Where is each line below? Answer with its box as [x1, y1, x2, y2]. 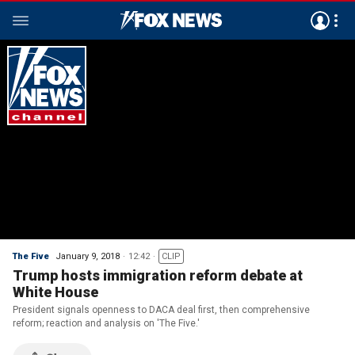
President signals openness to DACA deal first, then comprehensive [13, 304, 310, 315]
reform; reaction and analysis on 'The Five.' [13, 318, 200, 329]
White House [13, 284, 98, 300]
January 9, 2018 [55, 251, 120, 261]
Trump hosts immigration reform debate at [13, 267, 303, 284]
